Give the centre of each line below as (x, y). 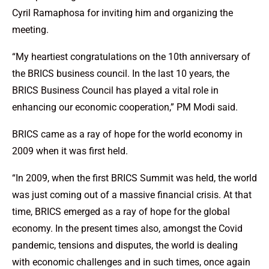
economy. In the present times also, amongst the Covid (127, 229)
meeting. (30, 30)
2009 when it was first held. (71, 151)
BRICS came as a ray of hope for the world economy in (127, 134)
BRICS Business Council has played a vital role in (115, 91)
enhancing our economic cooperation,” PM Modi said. (126, 107)
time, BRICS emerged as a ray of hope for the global (121, 212)
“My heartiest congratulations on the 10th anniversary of (131, 57)
